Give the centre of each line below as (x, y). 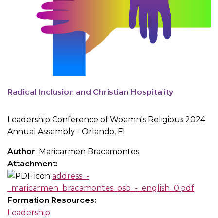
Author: (23, 151)
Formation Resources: (53, 200)
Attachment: (34, 163)
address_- (71, 176)
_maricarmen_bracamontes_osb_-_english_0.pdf (101, 188)
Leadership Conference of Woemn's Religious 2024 (106, 119)
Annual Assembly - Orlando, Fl (67, 131)
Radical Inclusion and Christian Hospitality (90, 92)
